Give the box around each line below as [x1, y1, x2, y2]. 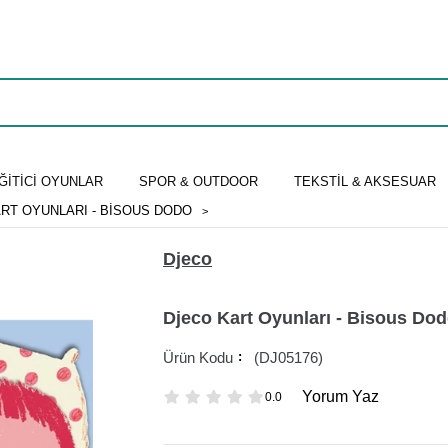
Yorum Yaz [302, 388, 379, 406]
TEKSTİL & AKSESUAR [293, 173, 436, 189]
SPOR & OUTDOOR [138, 173, 258, 189]
